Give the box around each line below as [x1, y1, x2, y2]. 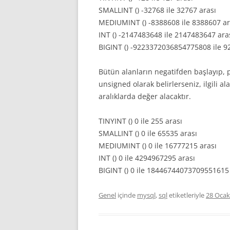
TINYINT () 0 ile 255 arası [99, 116, 182, 126]
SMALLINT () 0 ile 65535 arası [99, 128, 197, 138]
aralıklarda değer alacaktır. [99, 91, 191, 101]
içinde [116, 190, 137, 200]
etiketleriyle [167, 190, 206, 200]
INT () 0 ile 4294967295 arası [99, 153, 195, 163]
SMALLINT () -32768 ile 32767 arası [99, 5, 216, 15]
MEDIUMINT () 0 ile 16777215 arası [99, 141, 217, 150]
